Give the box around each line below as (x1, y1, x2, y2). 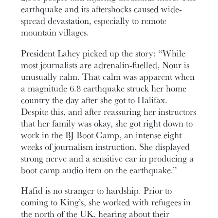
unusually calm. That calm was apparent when (21, 70, 195, 83)
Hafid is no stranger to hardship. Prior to (21, 184, 172, 197)
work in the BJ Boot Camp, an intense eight (21, 128, 182, 141)
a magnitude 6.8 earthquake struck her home (21, 81, 187, 94)
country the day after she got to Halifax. (21, 93, 168, 106)
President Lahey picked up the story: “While (21, 46, 186, 59)
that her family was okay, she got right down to (21, 116, 193, 129)
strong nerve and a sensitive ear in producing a (21, 151, 194, 164)
